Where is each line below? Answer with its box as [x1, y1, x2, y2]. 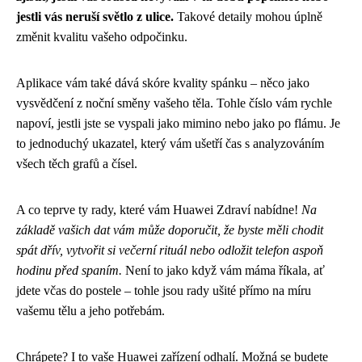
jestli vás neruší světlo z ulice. [16, 9, 174, 23]
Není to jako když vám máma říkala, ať [122, 263, 325, 277]
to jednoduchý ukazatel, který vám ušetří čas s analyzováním [16, 136, 324, 150]
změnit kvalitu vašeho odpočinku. [16, 29, 187, 44]
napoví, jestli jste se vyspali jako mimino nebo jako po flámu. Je [16, 116, 340, 130]
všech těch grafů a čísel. [16, 156, 137, 170]
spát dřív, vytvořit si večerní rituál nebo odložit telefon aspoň [16, 242, 323, 257]
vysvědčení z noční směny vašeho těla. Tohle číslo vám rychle [16, 95, 332, 110]
